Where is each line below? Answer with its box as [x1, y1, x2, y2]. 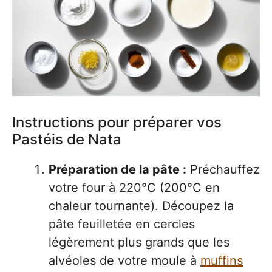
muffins [200, 253, 243, 268]
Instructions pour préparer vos [12, 114, 222, 132]
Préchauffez [186, 162, 260, 177]
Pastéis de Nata [12, 131, 121, 149]
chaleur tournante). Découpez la [49, 199, 234, 214]
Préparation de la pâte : [49, 162, 186, 177]
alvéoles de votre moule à [49, 253, 200, 268]
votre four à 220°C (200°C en [49, 180, 220, 195]
